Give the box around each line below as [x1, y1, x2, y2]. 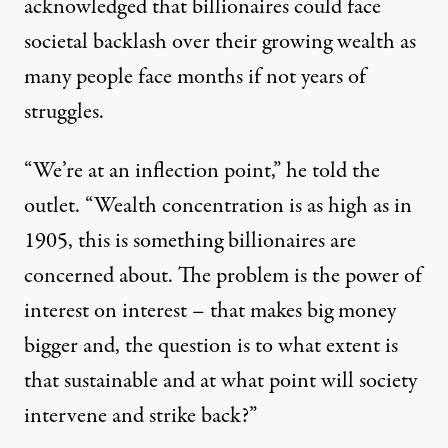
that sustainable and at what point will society [24, 365, 417, 398]
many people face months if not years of [24, 61, 366, 94]
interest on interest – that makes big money [24, 295, 396, 328]
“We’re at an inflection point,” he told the [24, 155, 380, 188]
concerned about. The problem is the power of [24, 260, 422, 293]
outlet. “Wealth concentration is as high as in [24, 190, 412, 223]
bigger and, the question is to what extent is [24, 330, 398, 363]
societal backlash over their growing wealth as [24, 26, 416, 59]
